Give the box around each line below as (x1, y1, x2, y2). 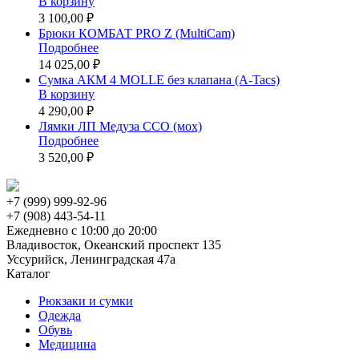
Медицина (38, 337, 96, 352)
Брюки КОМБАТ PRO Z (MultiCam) (38, 26, 235, 41)
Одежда (38, 309, 81, 323)
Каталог (6, 267, 50, 281)
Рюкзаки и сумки (38, 294, 133, 309)
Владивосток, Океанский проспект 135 (6, 238, 221, 252)
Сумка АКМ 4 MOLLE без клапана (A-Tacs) (38, 73, 280, 87)
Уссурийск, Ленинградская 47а (6, 252, 175, 267)
